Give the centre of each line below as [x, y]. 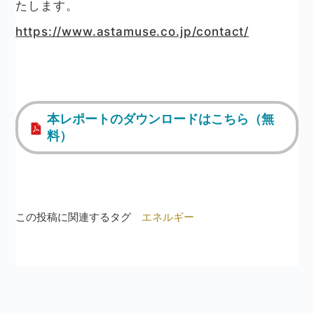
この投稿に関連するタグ [74, 217]
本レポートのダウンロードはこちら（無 [161, 119]
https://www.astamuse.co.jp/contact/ [132, 32]
